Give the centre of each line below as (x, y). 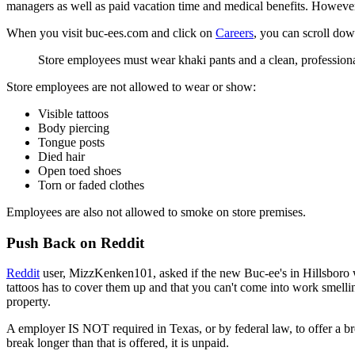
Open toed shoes (80, 170)
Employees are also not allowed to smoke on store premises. (156, 212)
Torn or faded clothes (91, 185)
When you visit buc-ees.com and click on (111, 32)
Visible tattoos (73, 113)
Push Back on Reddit (75, 242)
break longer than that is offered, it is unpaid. (118, 343)
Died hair (61, 156)
